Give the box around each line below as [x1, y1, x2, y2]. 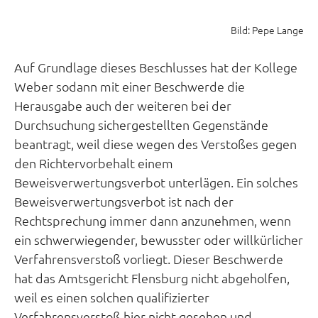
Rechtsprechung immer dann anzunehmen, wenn [14, 212, 291, 229]
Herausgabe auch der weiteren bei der [14, 97, 231, 114]
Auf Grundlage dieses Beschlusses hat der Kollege [14, 59, 297, 76]
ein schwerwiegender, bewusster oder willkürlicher [14, 231, 303, 248]
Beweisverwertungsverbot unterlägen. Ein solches [14, 174, 298, 191]
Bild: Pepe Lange [231, 23, 304, 38]
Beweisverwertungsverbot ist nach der [14, 193, 234, 210]
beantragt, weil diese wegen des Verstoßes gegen [14, 136, 297, 153]
